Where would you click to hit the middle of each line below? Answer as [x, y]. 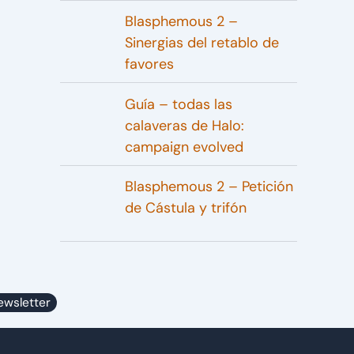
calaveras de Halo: [184, 125]
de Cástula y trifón [185, 208]
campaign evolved [184, 147]
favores [149, 64]
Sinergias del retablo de [201, 43]
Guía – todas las [178, 104]
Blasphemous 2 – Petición [209, 187]
